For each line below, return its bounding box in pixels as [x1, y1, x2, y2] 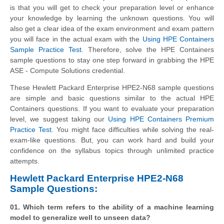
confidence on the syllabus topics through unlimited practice [10, 146, 214, 154]
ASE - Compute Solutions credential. [10, 66, 125, 74]
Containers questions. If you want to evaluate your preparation [10, 104, 214, 112]
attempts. [10, 156, 39, 165]
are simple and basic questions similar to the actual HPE [10, 93, 214, 102]
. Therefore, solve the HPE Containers [81, 45, 214, 53]
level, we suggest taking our [10, 114, 108, 123]
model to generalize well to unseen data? [10, 213, 150, 222]
